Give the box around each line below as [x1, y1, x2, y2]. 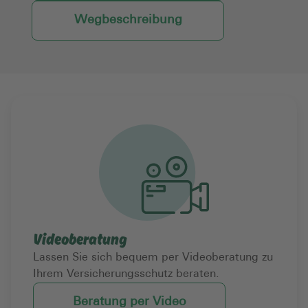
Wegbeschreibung [74, 14, 182, 27]
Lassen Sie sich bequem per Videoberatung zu [33, 252, 273, 264]
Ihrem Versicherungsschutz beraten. [33, 269, 219, 280]
